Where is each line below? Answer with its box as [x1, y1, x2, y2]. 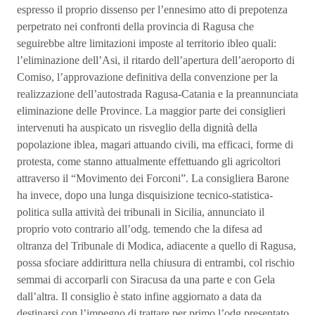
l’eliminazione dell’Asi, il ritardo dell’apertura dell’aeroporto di [17, 54, 295, 66]
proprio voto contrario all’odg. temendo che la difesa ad [17, 223, 262, 235]
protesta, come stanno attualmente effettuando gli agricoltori [17, 155, 281, 167]
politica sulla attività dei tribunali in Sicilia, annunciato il [17, 206, 264, 218]
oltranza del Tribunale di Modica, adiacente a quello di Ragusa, [17, 240, 296, 252]
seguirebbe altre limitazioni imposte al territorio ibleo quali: [17, 37, 276, 49]
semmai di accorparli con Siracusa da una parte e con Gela [17, 274, 275, 285]
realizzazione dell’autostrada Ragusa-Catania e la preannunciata [17, 88, 298, 100]
